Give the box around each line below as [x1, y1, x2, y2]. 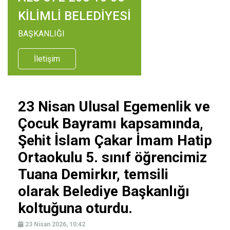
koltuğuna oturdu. [18, 200, 132, 217]
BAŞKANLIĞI [18, 29, 65, 39]
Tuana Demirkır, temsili [18, 166, 168, 183]
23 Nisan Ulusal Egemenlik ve [18, 98, 210, 115]
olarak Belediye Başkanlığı [18, 183, 189, 200]
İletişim [34, 54, 60, 64]
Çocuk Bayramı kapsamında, [18, 115, 203, 132]
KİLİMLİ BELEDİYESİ [18, 9, 131, 23]
